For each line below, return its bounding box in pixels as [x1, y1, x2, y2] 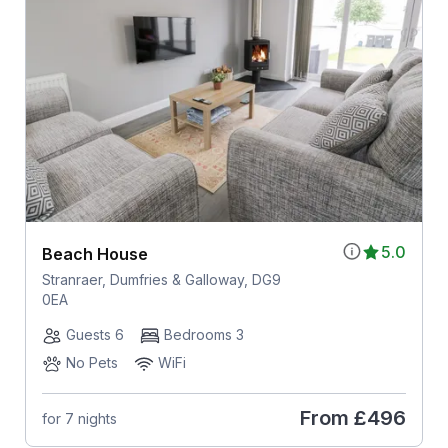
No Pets [65, 354, 118, 372]
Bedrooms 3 [163, 326, 244, 344]
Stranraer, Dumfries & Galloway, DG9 [41, 271, 281, 289]
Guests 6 [65, 326, 124, 344]
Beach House [41, 244, 148, 265]
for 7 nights [41, 409, 117, 427]
